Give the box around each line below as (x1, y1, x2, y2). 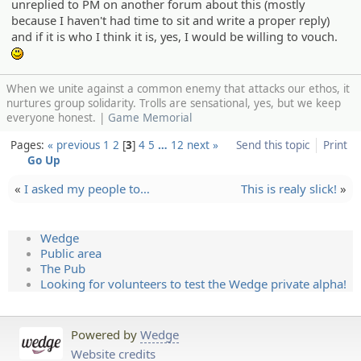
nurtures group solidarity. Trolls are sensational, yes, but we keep (6, 96, 341, 111)
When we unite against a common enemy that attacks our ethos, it (6, 81, 350, 97)
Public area (40, 244, 102, 261)
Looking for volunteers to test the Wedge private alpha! (40, 275, 346, 292)
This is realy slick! (241, 180, 337, 197)
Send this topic (236, 137, 310, 152)
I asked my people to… (24, 180, 150, 197)
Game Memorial (108, 110, 192, 126)
